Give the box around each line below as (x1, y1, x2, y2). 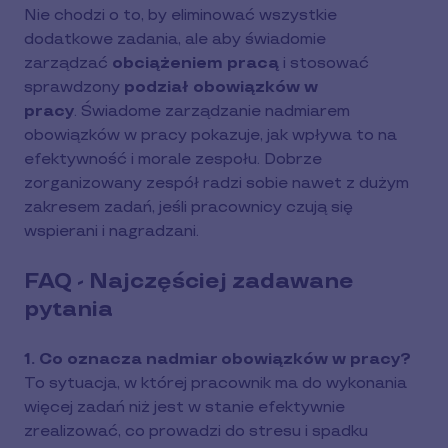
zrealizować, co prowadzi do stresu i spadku (24, 422, 368, 441)
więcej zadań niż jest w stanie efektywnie (24, 398, 345, 417)
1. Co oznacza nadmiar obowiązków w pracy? (24, 350, 411, 369)
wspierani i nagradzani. (24, 222, 199, 241)
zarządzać (24, 54, 112, 73)
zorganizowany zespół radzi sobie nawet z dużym (24, 174, 409, 193)
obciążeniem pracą (112, 54, 279, 73)
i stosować (279, 54, 369, 73)
